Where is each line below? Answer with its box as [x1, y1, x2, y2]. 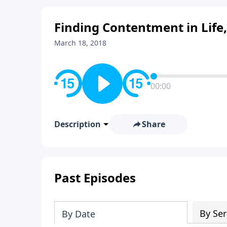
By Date [62, 207, 95, 220]
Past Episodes [54, 169, 136, 186]
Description [54, 118, 101, 130]
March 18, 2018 [54, 37, 106, 48]
